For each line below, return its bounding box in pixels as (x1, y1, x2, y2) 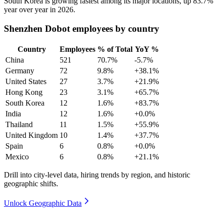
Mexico (5, 152, 29, 161)
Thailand (5, 120, 33, 129)
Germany (5, 66, 34, 75)
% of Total (97, 44, 132, 53)
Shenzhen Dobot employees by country (4, 23, 159, 34)
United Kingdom (5, 131, 58, 139)
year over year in (4, 5, 58, 14)
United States (5, 77, 46, 86)
